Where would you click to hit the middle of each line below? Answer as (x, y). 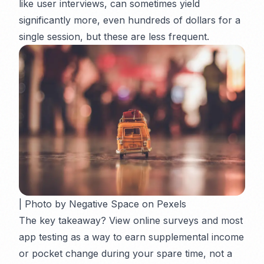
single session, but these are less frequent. (114, 37)
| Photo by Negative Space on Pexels (103, 204)
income (226, 237)
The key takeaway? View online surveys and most (131, 221)
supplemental (179, 237)
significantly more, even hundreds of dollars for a (130, 20)
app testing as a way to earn (84, 237)
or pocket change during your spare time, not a (126, 254)
